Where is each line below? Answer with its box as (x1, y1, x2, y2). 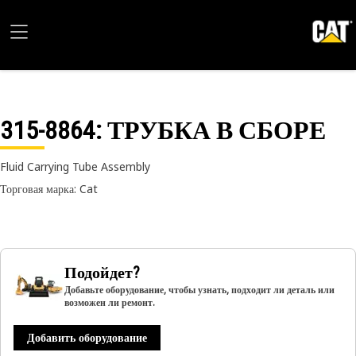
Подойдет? (64, 263, 140, 282)
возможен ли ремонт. (64, 296, 155, 309)
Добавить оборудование (27, 330, 147, 345)
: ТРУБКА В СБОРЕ (95, 115, 326, 145)
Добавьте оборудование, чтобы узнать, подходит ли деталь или (64, 283, 335, 296)
